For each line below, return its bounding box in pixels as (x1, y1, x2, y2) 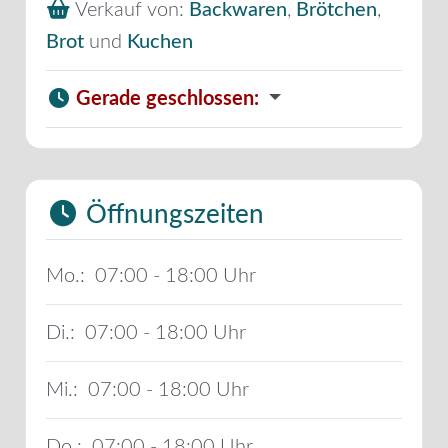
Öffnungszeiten (79, 201, 264, 228)
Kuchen (127, 31, 193, 52)
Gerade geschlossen (76, 88, 254, 109)
